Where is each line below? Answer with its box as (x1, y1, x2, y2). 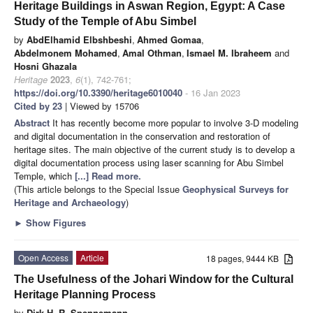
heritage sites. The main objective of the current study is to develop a (14, 142, 295, 156)
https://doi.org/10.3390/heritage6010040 (14, 85, 182, 99)
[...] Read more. (75, 168, 141, 182)
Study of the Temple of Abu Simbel (14, 15, 196, 27)
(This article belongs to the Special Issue (14, 182, 182, 196)
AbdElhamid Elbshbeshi (27, 32, 132, 46)
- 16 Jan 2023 (182, 85, 240, 99)
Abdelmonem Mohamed (14, 45, 117, 59)
